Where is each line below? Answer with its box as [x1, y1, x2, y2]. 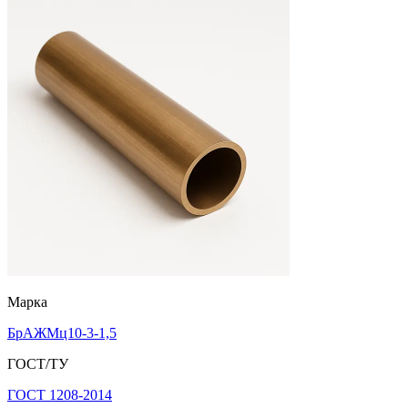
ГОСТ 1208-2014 [7, 386, 112, 403]
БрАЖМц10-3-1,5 [7, 324, 117, 341]
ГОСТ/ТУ [7, 355, 68, 372]
